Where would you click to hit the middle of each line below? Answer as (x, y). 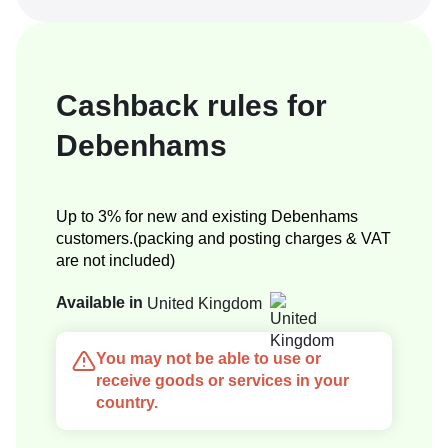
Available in (101, 303)
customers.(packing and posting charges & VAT (223, 239)
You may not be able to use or (208, 359)
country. (127, 403)
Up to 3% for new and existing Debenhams (207, 217)
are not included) (115, 261)
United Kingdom (208, 303)
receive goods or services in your (222, 381)
